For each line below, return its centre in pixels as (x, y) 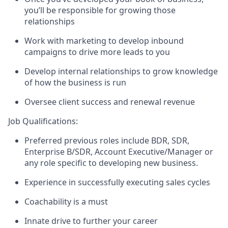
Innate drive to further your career (91, 221)
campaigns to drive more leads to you (97, 52)
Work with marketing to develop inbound (104, 40)
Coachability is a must (66, 201)
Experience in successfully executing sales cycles (117, 182)
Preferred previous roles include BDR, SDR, (107, 140)
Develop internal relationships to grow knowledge (121, 71)
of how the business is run (75, 82)
